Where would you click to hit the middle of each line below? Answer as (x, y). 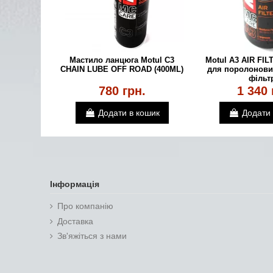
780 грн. (122, 91)
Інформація (75, 184)
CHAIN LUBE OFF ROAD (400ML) (122, 69)
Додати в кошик (129, 112)
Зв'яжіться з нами (92, 236)
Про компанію (86, 206)
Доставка (76, 221)
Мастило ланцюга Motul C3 (122, 60)
